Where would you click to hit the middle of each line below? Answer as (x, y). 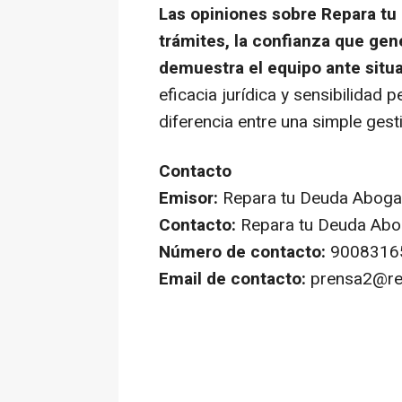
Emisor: (188, 198)
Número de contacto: (242, 252)
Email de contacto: (232, 279)
